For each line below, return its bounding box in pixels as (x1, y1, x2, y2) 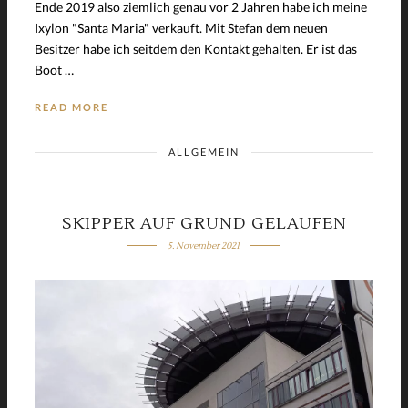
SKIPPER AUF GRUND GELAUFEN (61, 212, 347, 234)
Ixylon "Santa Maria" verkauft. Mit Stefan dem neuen (35, 19, 328, 36)
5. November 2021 (168, 239, 240, 251)
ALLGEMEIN (168, 145, 240, 158)
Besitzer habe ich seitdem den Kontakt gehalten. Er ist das (35, 40, 357, 56)
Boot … (35, 61, 74, 77)
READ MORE (35, 100, 108, 113)
